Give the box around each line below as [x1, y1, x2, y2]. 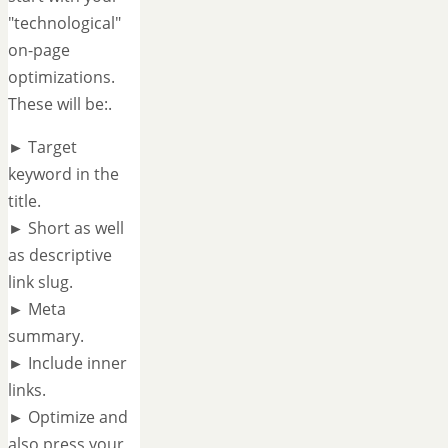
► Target [8, 135, 77, 158]
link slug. [8, 270, 73, 293]
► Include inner [8, 351, 127, 374]
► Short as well [8, 216, 124, 239]
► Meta [8, 297, 66, 320]
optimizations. [8, 65, 115, 88]
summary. [8, 324, 84, 347]
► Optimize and [8, 405, 128, 428]
